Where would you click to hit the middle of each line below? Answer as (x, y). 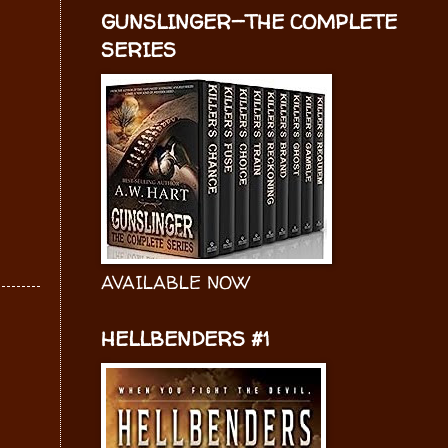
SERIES (138, 49)
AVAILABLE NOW (175, 282)
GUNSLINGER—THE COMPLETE (249, 21)
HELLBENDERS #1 (185, 338)
